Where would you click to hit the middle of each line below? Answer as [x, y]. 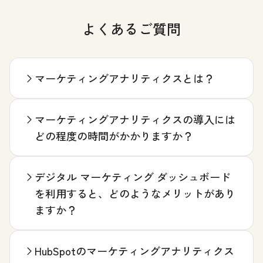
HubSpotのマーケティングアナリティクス [134, 250]
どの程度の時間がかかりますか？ [114, 135]
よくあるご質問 [131, 28]
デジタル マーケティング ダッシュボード [133, 176]
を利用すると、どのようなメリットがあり [135, 193]
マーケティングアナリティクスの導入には [135, 119]
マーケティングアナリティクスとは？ [124, 78]
